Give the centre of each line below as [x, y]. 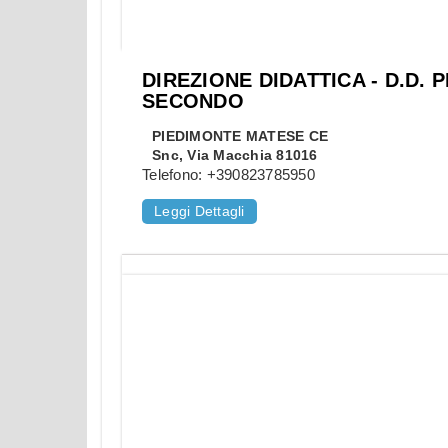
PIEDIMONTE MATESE [228, 136]
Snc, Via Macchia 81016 [235, 155]
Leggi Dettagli [199, 211]
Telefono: [174, 175]
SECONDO [193, 101]
